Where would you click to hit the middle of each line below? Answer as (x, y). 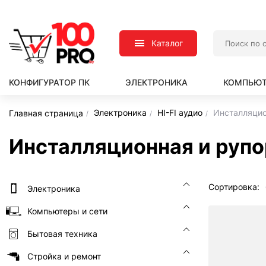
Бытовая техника (62, 234)
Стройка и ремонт (64, 256)
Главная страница (46, 113)
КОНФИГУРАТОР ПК (49, 82)
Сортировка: (234, 187)
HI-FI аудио (180, 113)
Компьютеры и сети (67, 211)
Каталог (167, 43)
